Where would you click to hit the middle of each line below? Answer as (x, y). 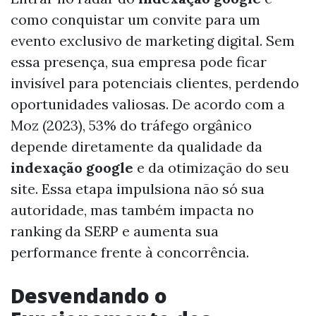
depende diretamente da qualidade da (136, 146)
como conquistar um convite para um (135, 19)
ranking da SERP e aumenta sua (115, 231)
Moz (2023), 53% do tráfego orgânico (131, 125)
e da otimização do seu (211, 168)
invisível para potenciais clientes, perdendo (155, 83)
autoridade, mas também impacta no (132, 210)
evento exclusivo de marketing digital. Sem (153, 41)
